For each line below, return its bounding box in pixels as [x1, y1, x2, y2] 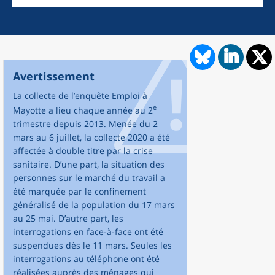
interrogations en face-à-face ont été [13, 225, 163, 238]
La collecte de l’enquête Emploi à [13, 90, 147, 102]
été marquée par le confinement [13, 185, 146, 197]
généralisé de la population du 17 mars [13, 198, 175, 211]
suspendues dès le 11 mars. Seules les [13, 239, 172, 251]
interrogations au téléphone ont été [13, 252, 160, 265]
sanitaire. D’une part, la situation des [13, 158, 165, 170]
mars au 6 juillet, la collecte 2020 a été [13, 131, 170, 143]
